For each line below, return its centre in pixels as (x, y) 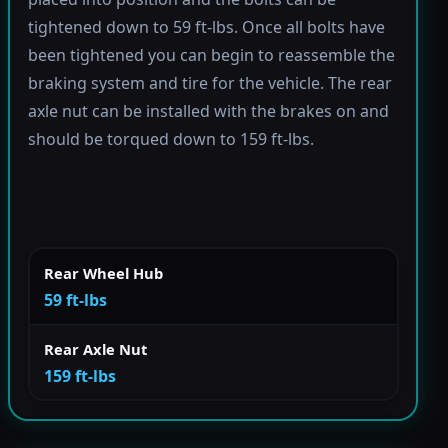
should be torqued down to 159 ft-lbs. (170, 139)
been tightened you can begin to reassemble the (211, 55)
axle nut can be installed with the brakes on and (208, 111)
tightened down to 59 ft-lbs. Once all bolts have (206, 27)
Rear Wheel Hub (103, 272)
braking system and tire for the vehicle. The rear (209, 83)
